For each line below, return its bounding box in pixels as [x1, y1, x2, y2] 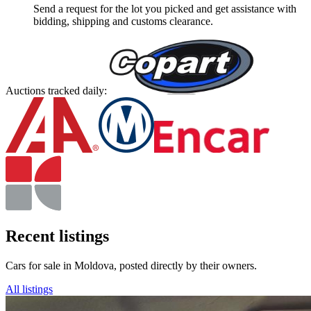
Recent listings [6, 227, 109, 246]
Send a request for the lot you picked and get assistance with [33, 2, 296, 15]
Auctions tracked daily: [6, 84, 107, 96]
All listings [6, 283, 53, 296]
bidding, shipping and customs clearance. [33, 15, 213, 27]
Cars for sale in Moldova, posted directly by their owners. [6, 260, 257, 272]
